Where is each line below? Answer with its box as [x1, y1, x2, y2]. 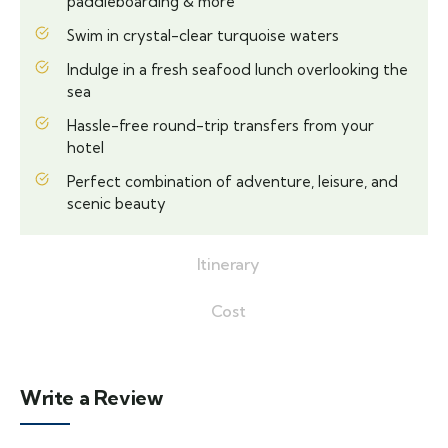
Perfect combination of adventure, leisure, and [67, 172, 398, 192]
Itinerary [196, 254, 260, 275]
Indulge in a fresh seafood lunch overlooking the [67, 60, 408, 80]
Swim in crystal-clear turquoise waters [67, 26, 339, 46]
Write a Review [20, 385, 163, 411]
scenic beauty [67, 194, 166, 214]
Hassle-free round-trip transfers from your [67, 116, 374, 136]
